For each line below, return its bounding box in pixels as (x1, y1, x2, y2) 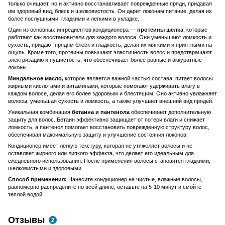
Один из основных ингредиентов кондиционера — (8, 26, 137, 33)
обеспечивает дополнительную (130, 108, 211, 115)
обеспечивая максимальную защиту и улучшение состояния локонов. (8, 131, 188, 138)
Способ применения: (8, 176, 68, 182)
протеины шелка (137, 26, 183, 33)
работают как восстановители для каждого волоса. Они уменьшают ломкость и (8, 34, 211, 40)
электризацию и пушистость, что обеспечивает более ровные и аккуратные (8, 56, 202, 63)
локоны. (8, 64, 28, 70)
